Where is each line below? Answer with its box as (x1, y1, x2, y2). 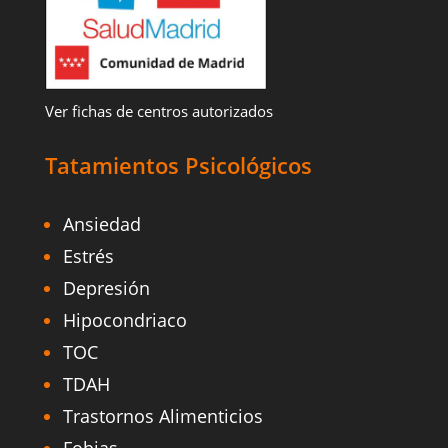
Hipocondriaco (62, 308, 187, 333)
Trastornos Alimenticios (62, 404, 263, 429)
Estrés (62, 244, 114, 269)
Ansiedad (62, 212, 141, 237)
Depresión (62, 276, 150, 301)
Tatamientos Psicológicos (44, 150, 312, 181)
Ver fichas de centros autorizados (44, 101, 273, 122)
